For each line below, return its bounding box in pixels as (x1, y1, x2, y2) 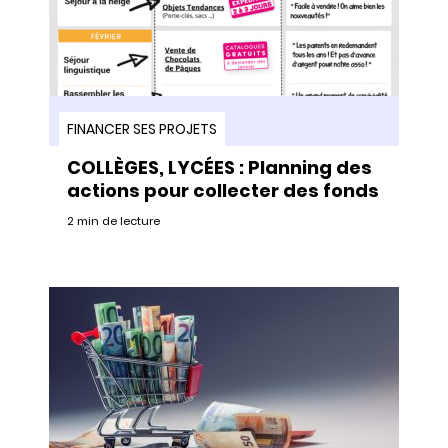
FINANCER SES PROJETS (67, 118, 217, 139)
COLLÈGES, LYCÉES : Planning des (67, 154, 372, 180)
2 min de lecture (67, 212, 160, 229)
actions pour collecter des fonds (67, 177, 379, 203)
